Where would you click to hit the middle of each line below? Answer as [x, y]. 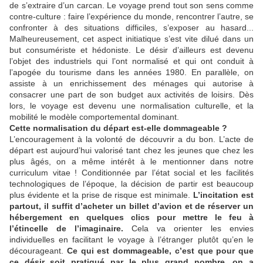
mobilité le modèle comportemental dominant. [94, 117]
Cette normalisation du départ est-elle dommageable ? [118, 128]
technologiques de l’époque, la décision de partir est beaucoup [131, 184]
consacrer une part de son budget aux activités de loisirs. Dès [131, 95]
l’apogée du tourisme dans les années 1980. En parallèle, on [131, 73]
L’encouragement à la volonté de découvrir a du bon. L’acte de [131, 139]
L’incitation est [222, 195]
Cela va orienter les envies [188, 229]
